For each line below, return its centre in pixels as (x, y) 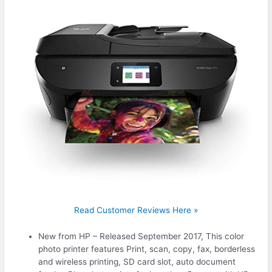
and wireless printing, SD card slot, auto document (137, 262)
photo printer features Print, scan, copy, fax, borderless (147, 249)
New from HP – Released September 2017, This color (141, 236)
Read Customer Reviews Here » (136, 210)
